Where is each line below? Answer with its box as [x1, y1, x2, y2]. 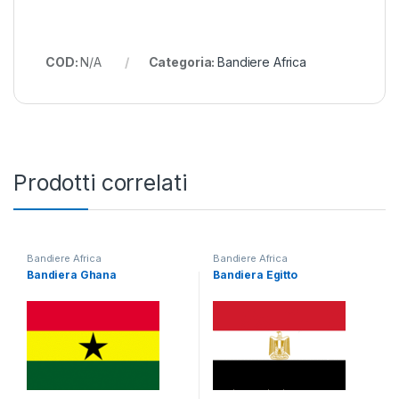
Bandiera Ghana [26, 268, 118, 282]
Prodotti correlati [13, 169, 187, 197]
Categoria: [148, 54, 218, 70]
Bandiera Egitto [212, 268, 297, 282]
